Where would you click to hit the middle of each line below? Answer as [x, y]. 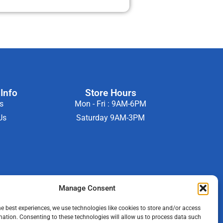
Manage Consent [87, 188]
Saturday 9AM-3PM [111, 118]
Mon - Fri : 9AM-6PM [111, 104]
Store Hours [111, 93]
